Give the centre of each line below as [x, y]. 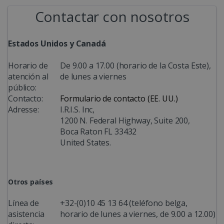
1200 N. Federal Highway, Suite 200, [125, 120]
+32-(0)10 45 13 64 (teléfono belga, [124, 203]
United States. [85, 142]
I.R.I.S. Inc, [77, 109]
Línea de [23, 203]
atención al [28, 76]
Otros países [31, 181]
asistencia [26, 214]
